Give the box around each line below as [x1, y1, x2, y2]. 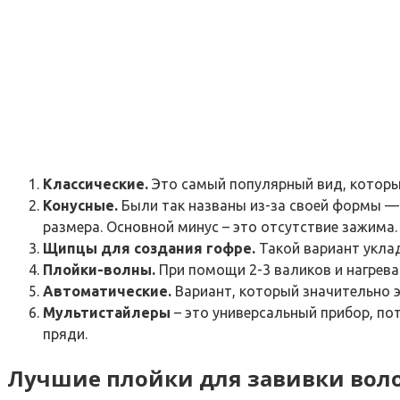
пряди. [43, 326, 87, 343]
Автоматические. [43, 283, 171, 300]
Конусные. [43, 197, 118, 214]
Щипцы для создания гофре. [43, 240, 255, 257]
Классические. [43, 176, 148, 193]
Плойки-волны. [43, 262, 155, 279]
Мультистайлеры [43, 304, 171, 321]
